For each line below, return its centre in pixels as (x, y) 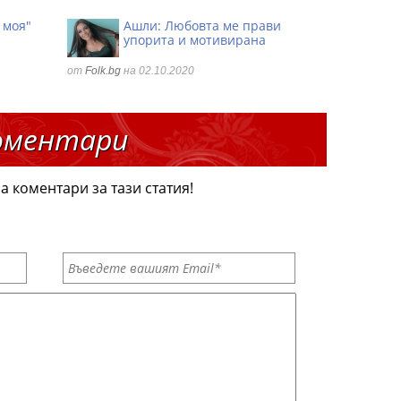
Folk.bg (103, 71)
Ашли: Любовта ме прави (202, 26)
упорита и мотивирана (195, 40)
